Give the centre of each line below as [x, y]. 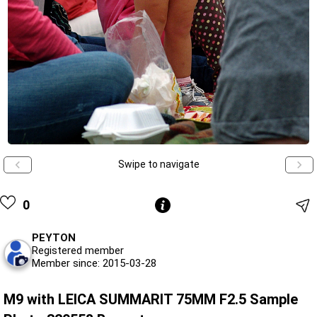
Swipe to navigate [158, 165]
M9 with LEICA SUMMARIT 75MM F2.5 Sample [151, 299]
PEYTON [54, 237]
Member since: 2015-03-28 [94, 263]
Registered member [78, 250]
